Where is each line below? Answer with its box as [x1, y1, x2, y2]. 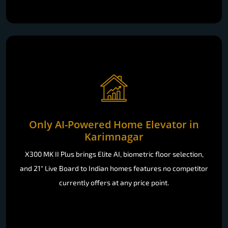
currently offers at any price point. [59, 178, 169, 187]
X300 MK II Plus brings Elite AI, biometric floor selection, [24, 149, 204, 158]
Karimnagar [84, 129, 144, 144]
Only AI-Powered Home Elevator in [29, 117, 199, 131]
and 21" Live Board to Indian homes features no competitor [20, 163, 208, 173]
